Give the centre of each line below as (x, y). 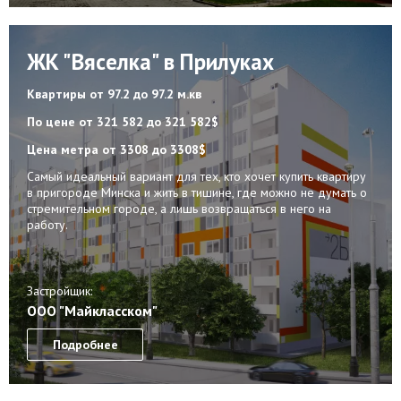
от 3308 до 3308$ (154, 149)
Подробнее (85, 345)
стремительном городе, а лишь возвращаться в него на (179, 208)
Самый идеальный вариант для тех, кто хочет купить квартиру (196, 176)
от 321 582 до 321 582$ (149, 121)
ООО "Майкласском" (92, 311)
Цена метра (64, 149)
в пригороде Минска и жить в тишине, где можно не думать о (197, 192)
